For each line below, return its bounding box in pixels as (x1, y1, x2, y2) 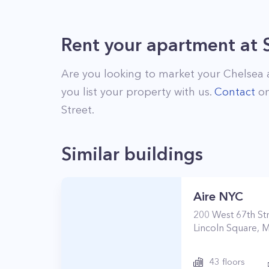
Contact (214, 85, 255, 98)
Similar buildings (61, 143, 203, 165)
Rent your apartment (61, 34, 235, 56)
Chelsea (223, 67, 264, 80)
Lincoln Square (193, 222, 257, 234)
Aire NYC (193, 189, 243, 204)
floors (220, 256, 245, 267)
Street (61, 103, 92, 116)
